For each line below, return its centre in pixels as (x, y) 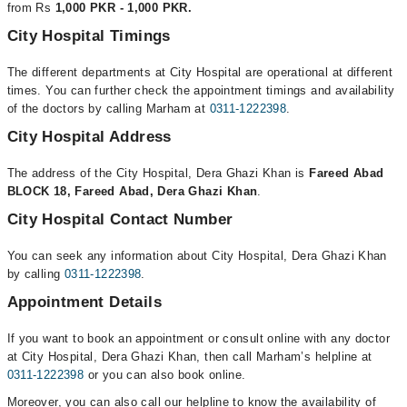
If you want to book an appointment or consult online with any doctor (199, 338)
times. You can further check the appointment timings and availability (201, 90)
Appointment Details (84, 302)
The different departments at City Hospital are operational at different (200, 72)
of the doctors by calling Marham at (108, 109)
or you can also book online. (165, 375)
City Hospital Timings (89, 36)
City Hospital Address (89, 137)
